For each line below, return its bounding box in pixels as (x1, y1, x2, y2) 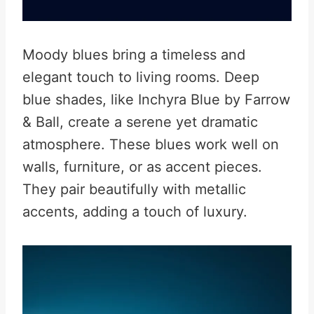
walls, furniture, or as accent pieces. (22, 158, 262, 175)
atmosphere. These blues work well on (22, 136, 279, 153)
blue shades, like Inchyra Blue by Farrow (22, 91, 290, 108)
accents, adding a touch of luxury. (22, 203, 247, 220)
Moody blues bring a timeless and (22, 46, 245, 63)
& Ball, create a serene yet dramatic (22, 114, 258, 130)
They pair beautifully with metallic (22, 181, 246, 198)
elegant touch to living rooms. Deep (22, 69, 259, 86)
